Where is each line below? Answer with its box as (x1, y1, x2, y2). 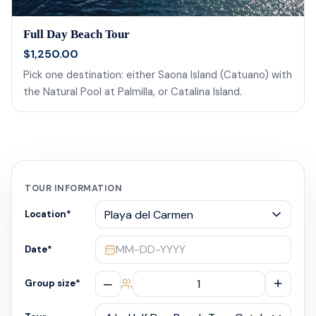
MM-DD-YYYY (116, 242, 187, 257)
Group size (25, 277, 76, 290)
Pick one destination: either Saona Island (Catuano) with (23, 67, 292, 82)
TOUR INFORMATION (25, 183, 123, 195)
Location (25, 208, 67, 221)
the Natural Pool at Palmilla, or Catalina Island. (23, 84, 242, 99)
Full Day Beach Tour (23, 28, 130, 42)
